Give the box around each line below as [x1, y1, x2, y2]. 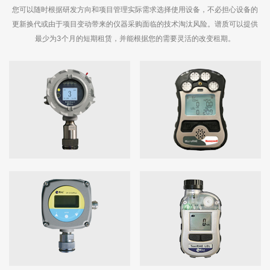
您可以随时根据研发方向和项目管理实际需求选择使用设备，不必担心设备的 [12, 4, 258, 14]
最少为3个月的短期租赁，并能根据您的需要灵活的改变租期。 [35, 33, 235, 43]
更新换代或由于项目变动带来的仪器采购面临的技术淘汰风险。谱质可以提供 [12, 19, 258, 28]
